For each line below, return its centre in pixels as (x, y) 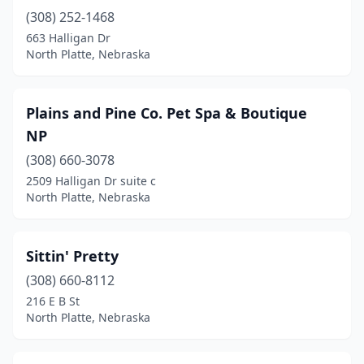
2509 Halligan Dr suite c (91, 181)
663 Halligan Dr (68, 38)
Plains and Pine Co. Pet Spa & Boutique (167, 113)
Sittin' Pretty (72, 256)
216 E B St (53, 301)
